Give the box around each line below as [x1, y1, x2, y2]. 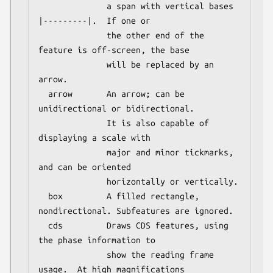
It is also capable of [38, 118, 107, 128]
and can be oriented [38, 161, 131, 172]
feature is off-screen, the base [38, 44, 190, 55]
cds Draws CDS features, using [38, 220, 48, 230]
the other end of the [38, 30, 107, 40]
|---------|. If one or [38, 15, 151, 26]
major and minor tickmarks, [38, 147, 107, 157]
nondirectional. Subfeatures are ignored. [38, 205, 233, 216]
